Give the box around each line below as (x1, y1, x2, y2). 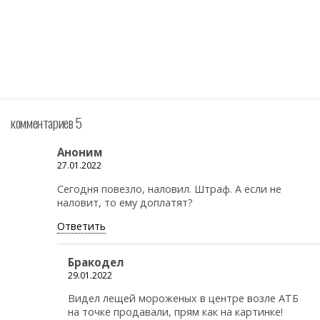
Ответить (57, 219, 106, 234)
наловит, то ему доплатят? (57, 195, 193, 209)
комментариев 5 (11, 112, 82, 132)
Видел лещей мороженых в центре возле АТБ (68, 291, 299, 305)
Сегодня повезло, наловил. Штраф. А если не (57, 181, 281, 196)
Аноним (57, 145, 103, 160)
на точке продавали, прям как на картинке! (68, 305, 283, 319)
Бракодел (68, 254, 124, 269)
